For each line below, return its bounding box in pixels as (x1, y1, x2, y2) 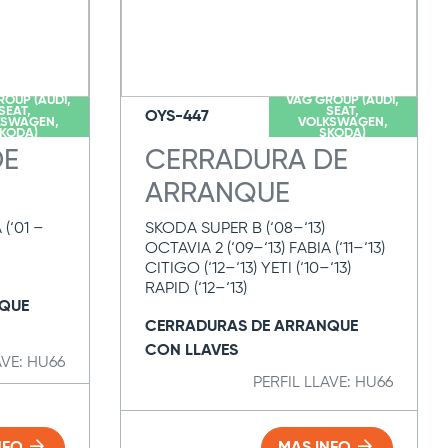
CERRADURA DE (144, 148, 348, 175)
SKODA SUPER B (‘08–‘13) (144, 221, 325, 237)
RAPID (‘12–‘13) (144, 281, 247, 297)
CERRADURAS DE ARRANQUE (144, 319, 358, 335)
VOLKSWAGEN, (297, 116, 388, 129)
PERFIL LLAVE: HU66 (253, 375, 393, 391)
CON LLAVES (144, 343, 238, 359)
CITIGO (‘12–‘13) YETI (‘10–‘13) (144, 261, 351, 277)
